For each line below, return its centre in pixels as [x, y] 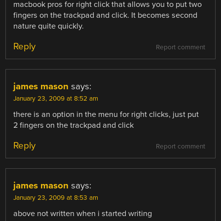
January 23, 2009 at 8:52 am [56, 98]
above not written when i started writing [83, 213]
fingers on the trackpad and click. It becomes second [106, 15]
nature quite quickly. [49, 26]
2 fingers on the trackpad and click [74, 125]
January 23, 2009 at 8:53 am [56, 198]
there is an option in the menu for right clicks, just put [106, 114]
